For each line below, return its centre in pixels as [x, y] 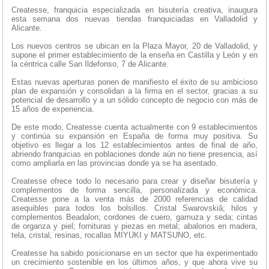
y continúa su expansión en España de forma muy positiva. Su [134, 136]
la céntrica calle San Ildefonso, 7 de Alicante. [90, 64]
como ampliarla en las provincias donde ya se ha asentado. [115, 163]
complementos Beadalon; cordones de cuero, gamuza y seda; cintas [134, 217]
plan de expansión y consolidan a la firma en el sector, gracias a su [134, 91]
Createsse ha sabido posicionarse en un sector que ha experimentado [134, 253]
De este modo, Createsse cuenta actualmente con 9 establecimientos [134, 127]
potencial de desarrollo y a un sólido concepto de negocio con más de [134, 100]
